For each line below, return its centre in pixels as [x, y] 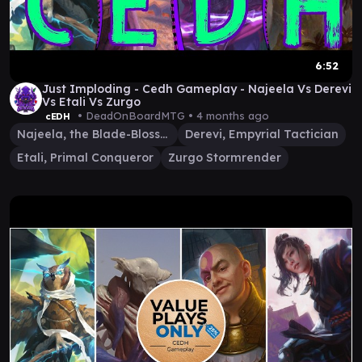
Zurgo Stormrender [225, 158]
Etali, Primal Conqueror [85, 158]
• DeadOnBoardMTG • [135, 116]
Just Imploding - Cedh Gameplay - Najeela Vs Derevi [197, 89]
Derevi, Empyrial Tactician [262, 134]
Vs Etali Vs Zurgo [91, 102]
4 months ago [232, 116]
